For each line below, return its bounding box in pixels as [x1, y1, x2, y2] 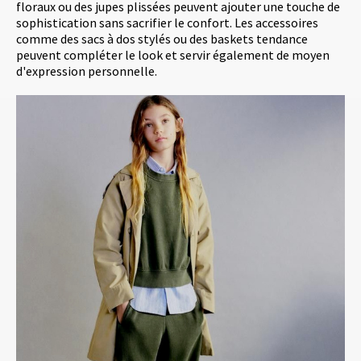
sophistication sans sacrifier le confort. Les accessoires [16, 14, 318, 31]
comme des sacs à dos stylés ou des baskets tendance [16, 30, 308, 47]
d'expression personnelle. [16, 62, 157, 79]
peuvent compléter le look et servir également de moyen [16, 46, 330, 63]
